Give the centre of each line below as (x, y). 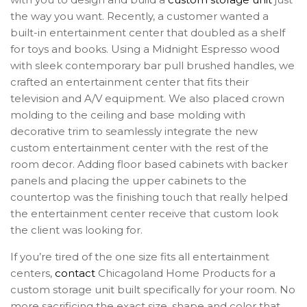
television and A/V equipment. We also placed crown (147, 98)
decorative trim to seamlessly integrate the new (134, 131)
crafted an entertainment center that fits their (130, 82)
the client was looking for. (76, 230)
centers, (33, 273)
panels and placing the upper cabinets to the (128, 180)
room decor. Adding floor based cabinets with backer (149, 164)
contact (75, 273)
